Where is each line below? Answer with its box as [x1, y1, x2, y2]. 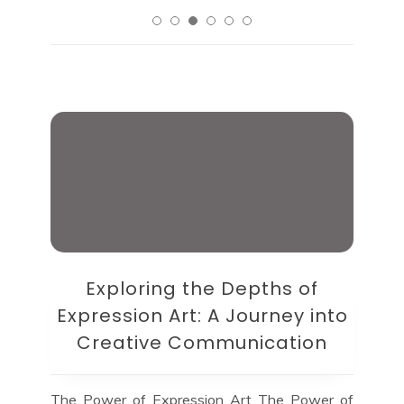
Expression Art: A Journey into [56, 303, 348, 329]
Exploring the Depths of [86, 276, 318, 302]
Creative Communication [77, 330, 327, 356]
